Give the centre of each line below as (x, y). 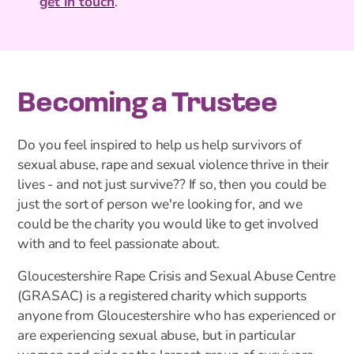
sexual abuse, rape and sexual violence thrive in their (173, 166)
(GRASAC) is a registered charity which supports (162, 297)
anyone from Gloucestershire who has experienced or (177, 317)
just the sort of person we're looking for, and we (160, 205)
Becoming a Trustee (147, 104)
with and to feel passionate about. (120, 245)
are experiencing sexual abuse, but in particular (156, 337)
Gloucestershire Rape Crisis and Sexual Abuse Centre (177, 277)
